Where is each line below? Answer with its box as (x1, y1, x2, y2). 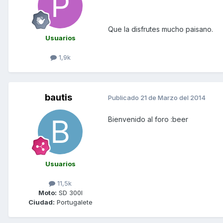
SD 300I (56, 188, 83, 197)
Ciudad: (28, 198, 55, 206)
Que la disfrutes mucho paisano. (108, 24, 213, 33)
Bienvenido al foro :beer (108, 114, 188, 123)
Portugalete (54, 198, 93, 206)
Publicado (108, 94, 140, 102)
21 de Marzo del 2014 (140, 94, 206, 102)
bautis (44, 92, 72, 103)
